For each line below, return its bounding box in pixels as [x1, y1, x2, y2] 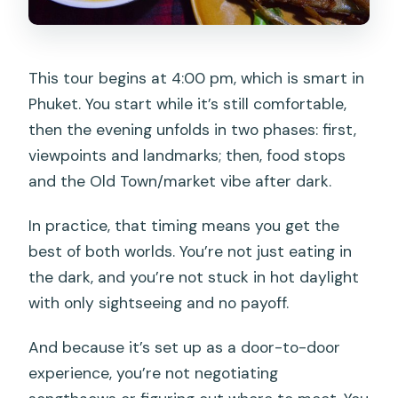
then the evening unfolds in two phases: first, [28, 120, 357, 140]
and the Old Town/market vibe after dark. [28, 171, 332, 192]
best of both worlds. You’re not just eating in [28, 242, 353, 262]
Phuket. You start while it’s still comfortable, [28, 94, 347, 115]
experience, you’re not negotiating [28, 363, 279, 384]
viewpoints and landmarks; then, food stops [28, 146, 346, 166]
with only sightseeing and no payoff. [28, 293, 290, 314]
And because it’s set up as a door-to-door [28, 338, 341, 358]
